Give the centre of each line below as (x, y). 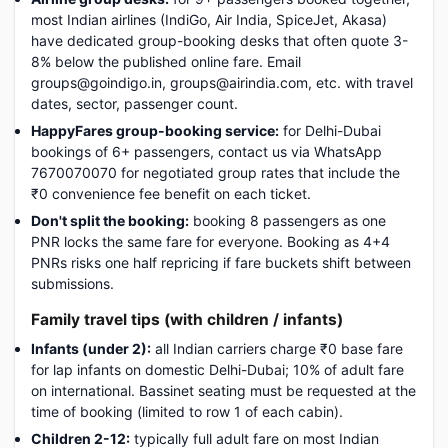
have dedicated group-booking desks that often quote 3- (219, 40)
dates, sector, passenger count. (134, 103)
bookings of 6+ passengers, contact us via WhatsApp (206, 151)
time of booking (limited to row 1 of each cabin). (187, 411)
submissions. (72, 283)
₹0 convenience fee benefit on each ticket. (171, 193)
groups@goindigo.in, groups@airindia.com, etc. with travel (222, 82)
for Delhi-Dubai (330, 130)
